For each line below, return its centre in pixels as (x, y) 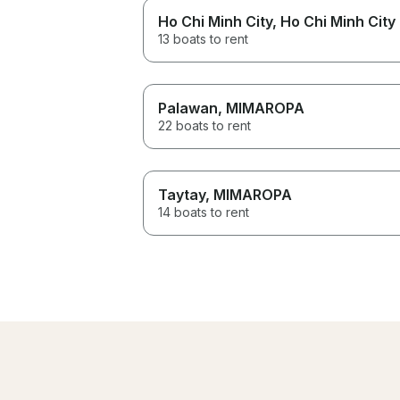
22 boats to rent (204, 125)
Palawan (188, 108)
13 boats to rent (203, 38)
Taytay (182, 194)
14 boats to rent (204, 212)
